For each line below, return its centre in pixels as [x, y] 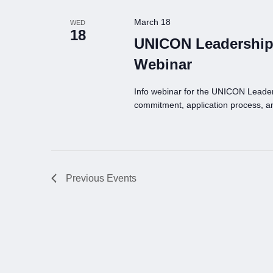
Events [122, 178]
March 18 [152, 22]
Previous [86, 178]
